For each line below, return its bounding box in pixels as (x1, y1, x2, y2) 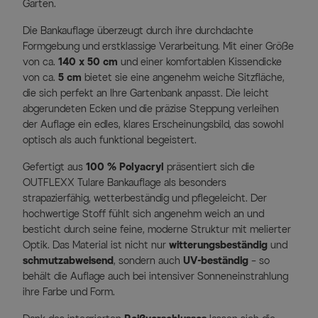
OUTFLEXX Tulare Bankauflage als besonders (23, 177, 226, 190)
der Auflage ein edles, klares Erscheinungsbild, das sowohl (23, 119, 284, 131)
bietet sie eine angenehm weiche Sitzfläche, (82, 72, 285, 84)
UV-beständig (183, 255, 248, 268)
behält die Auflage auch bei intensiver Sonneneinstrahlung (23, 270, 288, 283)
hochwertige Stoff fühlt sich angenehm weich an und (23, 208, 264, 221)
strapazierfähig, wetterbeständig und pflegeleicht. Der (23, 192, 267, 205)
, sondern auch (114, 255, 183, 268)
